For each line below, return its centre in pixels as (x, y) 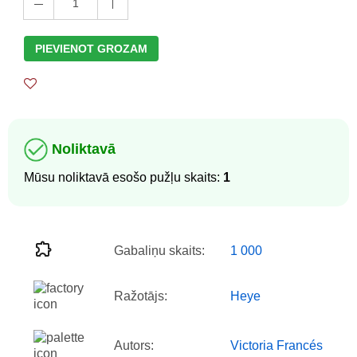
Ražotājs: (141, 296)
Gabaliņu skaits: (159, 251)
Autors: (134, 346)
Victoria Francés (277, 346)
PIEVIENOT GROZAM (91, 49)
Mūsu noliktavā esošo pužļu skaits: (124, 178)
